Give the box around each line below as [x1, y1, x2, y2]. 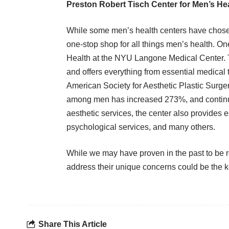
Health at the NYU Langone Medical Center [66, 54, 223, 63]
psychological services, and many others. [66, 123, 215, 132]
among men [66, 95, 109, 104]
